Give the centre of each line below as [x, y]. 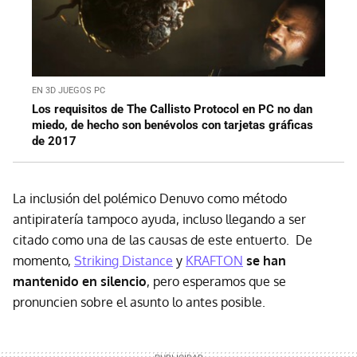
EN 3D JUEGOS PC [69, 90]
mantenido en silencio [80, 281]
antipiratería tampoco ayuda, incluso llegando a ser [159, 219]
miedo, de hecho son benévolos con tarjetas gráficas [173, 125]
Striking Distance [124, 260]
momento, [43, 260]
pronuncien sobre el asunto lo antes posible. [139, 302]
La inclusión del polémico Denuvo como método [150, 198]
